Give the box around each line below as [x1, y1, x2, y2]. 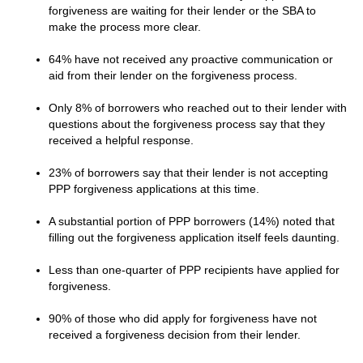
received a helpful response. [49, 134, 194, 147]
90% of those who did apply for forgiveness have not [49, 312, 317, 325]
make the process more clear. [49, 20, 201, 33]
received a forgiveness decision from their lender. [49, 328, 301, 341]
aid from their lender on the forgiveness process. [49, 69, 297, 82]
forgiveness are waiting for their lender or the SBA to [49, 4, 316, 17]
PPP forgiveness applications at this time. [49, 182, 259, 195]
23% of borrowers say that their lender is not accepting [49, 166, 328, 179]
